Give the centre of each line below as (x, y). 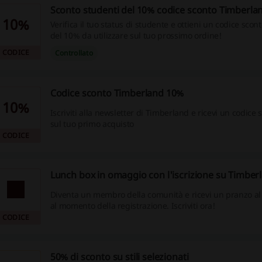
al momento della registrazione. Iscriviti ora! (132, 206)
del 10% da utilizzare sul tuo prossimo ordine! (136, 35)
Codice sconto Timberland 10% (117, 93)
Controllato (74, 53)
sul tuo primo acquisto (92, 124)
